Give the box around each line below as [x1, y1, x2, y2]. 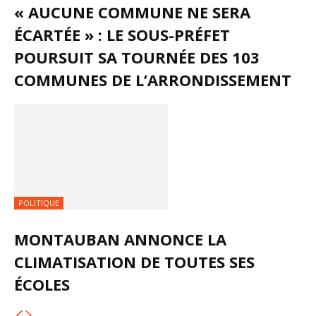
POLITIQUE [18, 197, 59, 209]
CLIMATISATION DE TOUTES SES [14, 251, 255, 273]
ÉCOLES [14, 274, 70, 296]
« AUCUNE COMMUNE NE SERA [14, 1, 250, 23]
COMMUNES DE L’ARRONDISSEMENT [14, 69, 291, 91]
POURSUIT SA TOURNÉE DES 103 [14, 47, 260, 68]
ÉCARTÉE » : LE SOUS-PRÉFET [14, 24, 230, 46]
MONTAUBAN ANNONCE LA [14, 229, 226, 250]
